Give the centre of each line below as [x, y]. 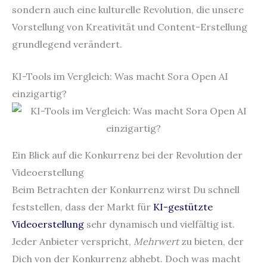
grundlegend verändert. [67, 44]
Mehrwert [156, 242]
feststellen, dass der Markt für [83, 207]
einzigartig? [39, 94]
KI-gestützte [183, 207]
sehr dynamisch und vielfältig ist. [159, 224]
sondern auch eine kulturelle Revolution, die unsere [128, 9]
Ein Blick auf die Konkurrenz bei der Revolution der [127, 155]
